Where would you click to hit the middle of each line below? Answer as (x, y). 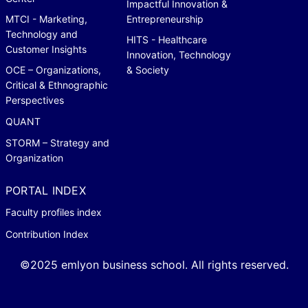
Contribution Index (47, 234)
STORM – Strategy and (57, 142)
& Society (148, 69)
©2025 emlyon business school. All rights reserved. (154, 264)
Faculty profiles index (54, 212)
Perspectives (35, 100)
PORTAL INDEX (46, 190)
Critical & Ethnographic (57, 85)
